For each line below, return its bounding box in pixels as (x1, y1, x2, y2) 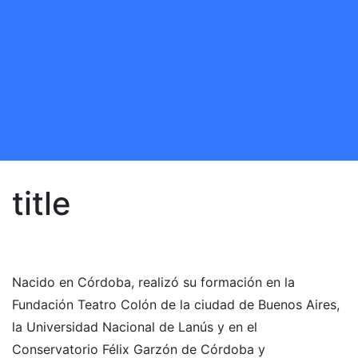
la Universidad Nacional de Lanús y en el (12, 319, 257, 335)
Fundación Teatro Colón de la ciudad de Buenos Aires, (12, 296, 340, 312)
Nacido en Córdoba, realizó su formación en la (12, 274, 295, 290)
